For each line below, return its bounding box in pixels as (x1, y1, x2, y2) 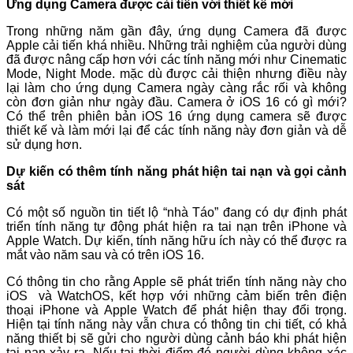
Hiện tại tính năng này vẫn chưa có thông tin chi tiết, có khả (6, 318, 347, 332)
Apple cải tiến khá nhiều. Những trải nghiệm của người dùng (6, 39, 347, 53)
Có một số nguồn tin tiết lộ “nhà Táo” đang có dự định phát (6, 206, 347, 220)
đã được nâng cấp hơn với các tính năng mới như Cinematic (6, 53, 347, 67)
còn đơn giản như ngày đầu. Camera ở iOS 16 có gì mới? (6, 95, 347, 110)
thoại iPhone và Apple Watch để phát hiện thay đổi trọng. (6, 303, 347, 318)
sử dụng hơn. (6, 138, 85, 152)
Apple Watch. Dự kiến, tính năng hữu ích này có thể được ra (6, 234, 347, 248)
